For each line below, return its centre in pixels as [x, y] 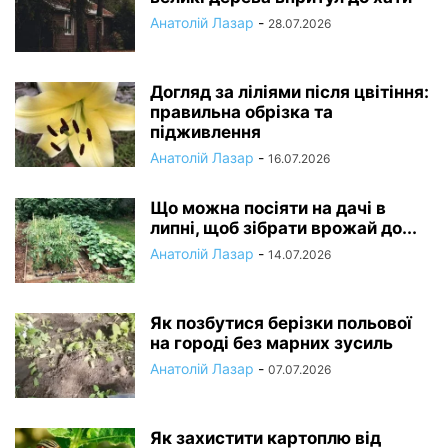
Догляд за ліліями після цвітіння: [289, 91]
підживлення [205, 131]
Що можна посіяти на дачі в [268, 207]
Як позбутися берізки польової [281, 322]
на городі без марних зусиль [271, 342]
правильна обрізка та [241, 111]
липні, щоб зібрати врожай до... [283, 227]
